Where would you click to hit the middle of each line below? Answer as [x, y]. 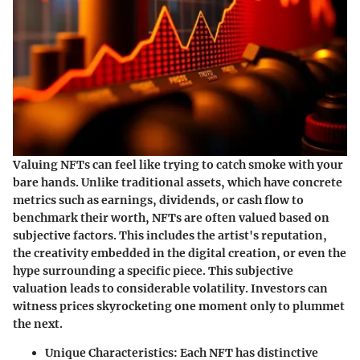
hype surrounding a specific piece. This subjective [153, 270]
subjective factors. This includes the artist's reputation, [170, 235]
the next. [38, 323]
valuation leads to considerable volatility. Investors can [170, 288]
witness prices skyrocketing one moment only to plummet [179, 306]
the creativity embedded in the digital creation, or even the [180, 253]
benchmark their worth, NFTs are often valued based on [171, 217]
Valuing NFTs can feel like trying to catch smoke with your [178, 164]
